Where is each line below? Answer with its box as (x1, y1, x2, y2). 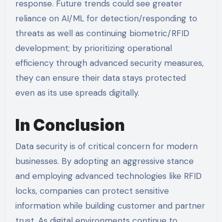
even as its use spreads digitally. (15, 87, 139, 99)
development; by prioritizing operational (15, 43, 172, 54)
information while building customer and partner (15, 200, 205, 211)
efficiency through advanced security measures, (15, 57, 204, 69)
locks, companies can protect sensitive (15, 185, 169, 196)
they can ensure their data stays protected (15, 72, 186, 84)
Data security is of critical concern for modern (15, 140, 198, 152)
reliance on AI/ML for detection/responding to (15, 13, 197, 24)
